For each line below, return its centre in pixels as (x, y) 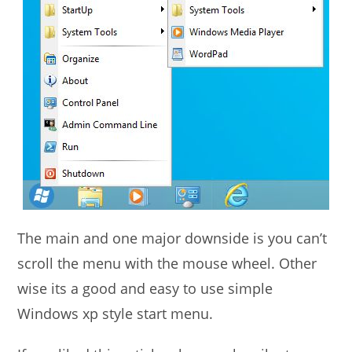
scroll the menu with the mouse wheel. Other (167, 264)
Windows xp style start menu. (115, 314)
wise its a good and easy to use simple (145, 289)
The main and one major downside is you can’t (172, 238)
